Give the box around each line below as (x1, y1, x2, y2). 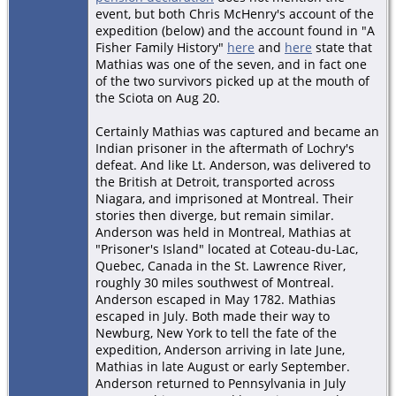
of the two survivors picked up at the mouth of (95, 72, 369, 89)
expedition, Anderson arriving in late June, (95, 340, 345, 358)
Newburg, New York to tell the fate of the (95, 324, 337, 341)
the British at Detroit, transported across (95, 172, 335, 190)
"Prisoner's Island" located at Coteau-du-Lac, (95, 240, 358, 257)
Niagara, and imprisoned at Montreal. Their (95, 189, 354, 207)
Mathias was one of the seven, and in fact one (95, 55, 367, 72)
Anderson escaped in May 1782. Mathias (95, 290, 336, 308)
